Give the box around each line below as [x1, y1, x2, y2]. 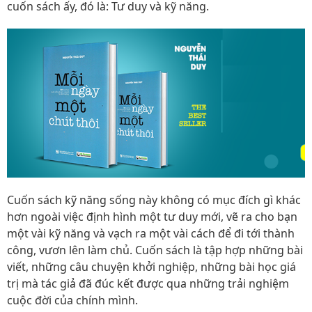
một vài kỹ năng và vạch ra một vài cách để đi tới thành [7, 226, 295, 241]
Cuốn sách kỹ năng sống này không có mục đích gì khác [7, 192, 301, 208]
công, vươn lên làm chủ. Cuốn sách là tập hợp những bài [7, 242, 303, 258]
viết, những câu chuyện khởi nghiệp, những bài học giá [7, 259, 296, 274]
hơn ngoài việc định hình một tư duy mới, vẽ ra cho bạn [7, 209, 297, 224]
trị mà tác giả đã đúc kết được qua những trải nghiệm [7, 276, 289, 291]
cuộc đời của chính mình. [7, 292, 138, 308]
